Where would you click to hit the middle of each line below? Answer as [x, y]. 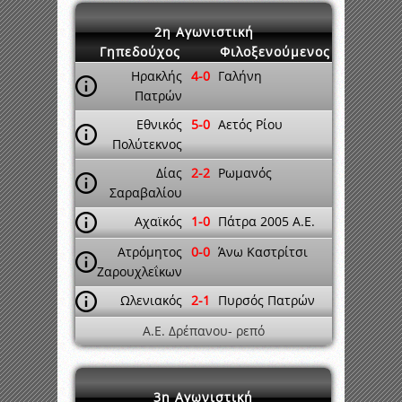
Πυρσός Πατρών [267, 300]
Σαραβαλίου [146, 192]
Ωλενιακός [151, 300]
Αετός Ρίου [250, 124]
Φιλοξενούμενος [275, 52]
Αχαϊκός [158, 221]
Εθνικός [159, 124]
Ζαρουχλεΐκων [140, 271]
